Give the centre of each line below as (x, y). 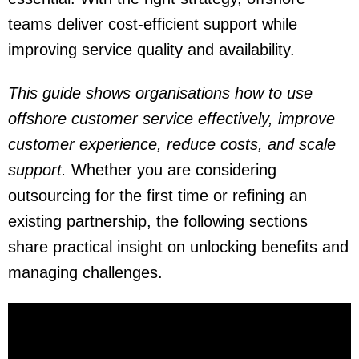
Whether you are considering (171, 169)
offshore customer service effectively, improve (171, 118)
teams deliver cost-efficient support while (153, 24)
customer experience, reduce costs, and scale (172, 144)
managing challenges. (85, 272)
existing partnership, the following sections (158, 221)
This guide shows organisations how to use (160, 93)
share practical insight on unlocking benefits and (178, 246)
